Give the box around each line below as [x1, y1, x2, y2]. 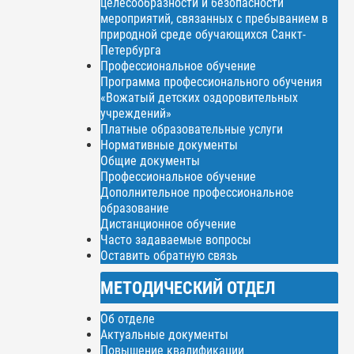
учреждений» [100, 105, 172, 121]
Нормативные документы [100, 137, 239, 153]
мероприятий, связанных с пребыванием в [100, 10, 329, 26]
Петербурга [100, 42, 162, 58]
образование [100, 200, 170, 216]
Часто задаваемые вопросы [100, 232, 252, 247]
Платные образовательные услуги [100, 121, 284, 137]
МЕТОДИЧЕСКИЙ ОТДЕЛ [100, 277, 277, 298]
